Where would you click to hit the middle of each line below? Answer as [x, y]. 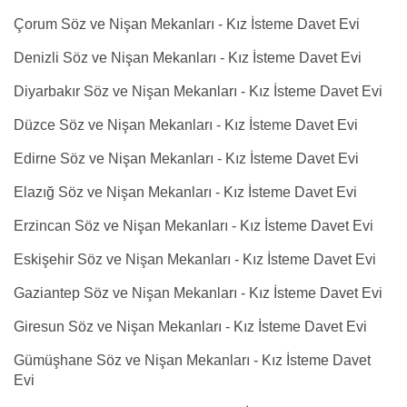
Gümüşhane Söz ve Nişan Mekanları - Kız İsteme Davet [192, 360]
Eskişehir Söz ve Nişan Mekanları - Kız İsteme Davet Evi [195, 259]
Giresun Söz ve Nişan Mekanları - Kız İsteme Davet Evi [190, 327]
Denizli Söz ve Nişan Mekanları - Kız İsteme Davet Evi [188, 58]
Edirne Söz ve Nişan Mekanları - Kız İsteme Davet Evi [186, 159]
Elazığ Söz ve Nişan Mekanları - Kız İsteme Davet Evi [185, 192]
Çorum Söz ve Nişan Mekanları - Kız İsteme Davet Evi [187, 24]
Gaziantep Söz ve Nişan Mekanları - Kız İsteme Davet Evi [198, 293]
